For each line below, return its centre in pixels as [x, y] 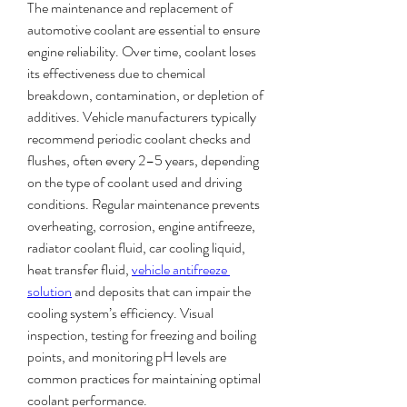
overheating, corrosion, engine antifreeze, [141, 226]
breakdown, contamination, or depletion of [145, 95]
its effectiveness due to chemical [116, 73]
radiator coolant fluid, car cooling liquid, [136, 248]
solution [50, 291]
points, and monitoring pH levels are [127, 357]
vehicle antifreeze [179, 269]
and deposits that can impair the [161, 291]
